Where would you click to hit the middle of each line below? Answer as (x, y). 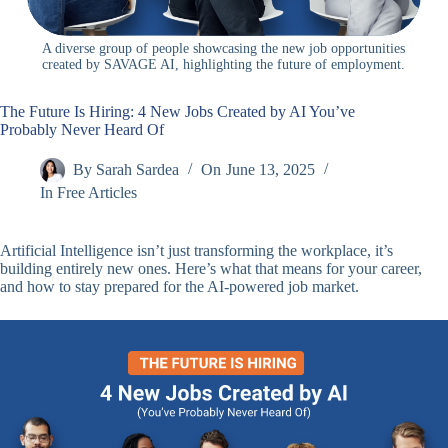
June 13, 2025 (270, 170)
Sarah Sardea (138, 170)
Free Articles (97, 193)
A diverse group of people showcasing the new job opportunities (224, 49)
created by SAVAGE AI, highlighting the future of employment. (224, 65)
